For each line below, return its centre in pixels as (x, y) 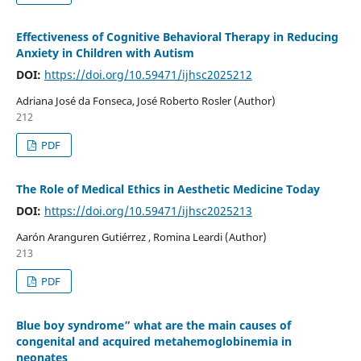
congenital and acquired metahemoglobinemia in (154, 342)
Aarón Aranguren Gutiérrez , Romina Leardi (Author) (141, 237)
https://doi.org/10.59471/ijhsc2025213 (148, 211)
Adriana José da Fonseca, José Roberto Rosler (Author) (145, 101)
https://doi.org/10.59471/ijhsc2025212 (148, 75)
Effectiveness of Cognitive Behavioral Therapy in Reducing (177, 37)
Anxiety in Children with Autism (105, 53)
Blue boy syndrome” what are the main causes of (153, 326)
